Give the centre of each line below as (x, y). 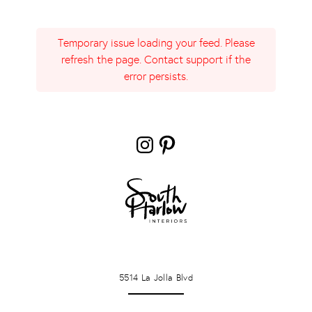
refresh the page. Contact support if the (156, 60)
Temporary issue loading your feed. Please (156, 43)
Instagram (181, 133)
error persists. (156, 77)
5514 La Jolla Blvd (156, 277)
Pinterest (198, 133)
